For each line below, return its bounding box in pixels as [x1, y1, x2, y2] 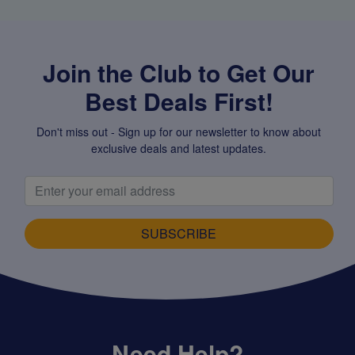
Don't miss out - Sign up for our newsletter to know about [36, 123, 322, 139]
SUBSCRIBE [141, 223, 217, 242]
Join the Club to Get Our [43, 55, 315, 90]
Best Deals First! [84, 83, 273, 118]
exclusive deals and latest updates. [91, 139, 267, 156]
